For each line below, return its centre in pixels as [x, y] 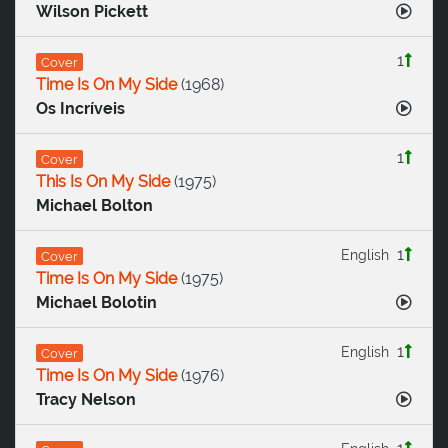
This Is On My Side [103, 182]
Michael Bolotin [96, 303]
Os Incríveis [80, 109]
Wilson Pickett [92, 12]
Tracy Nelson [86, 400]
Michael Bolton [94, 206]
